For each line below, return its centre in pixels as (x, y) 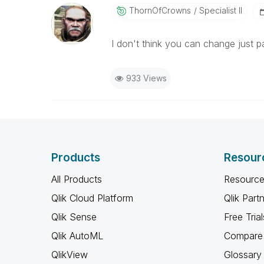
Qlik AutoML (77, 236)
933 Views (146, 78)
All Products (77, 179)
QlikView (70, 255)
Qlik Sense (74, 217)
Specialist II (219, 10)
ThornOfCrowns (160, 10)
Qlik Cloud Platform (92, 198)
